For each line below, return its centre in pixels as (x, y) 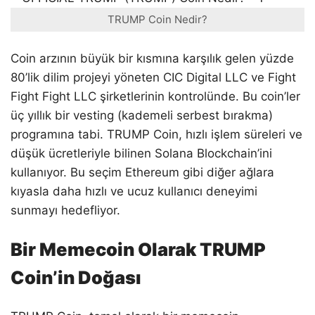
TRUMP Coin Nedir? (157, 19)
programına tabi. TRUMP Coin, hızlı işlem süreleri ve (156, 135)
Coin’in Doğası (76, 278)
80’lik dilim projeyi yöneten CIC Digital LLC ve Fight (153, 78)
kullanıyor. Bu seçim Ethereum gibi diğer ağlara (142, 173)
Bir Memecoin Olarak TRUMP (138, 250)
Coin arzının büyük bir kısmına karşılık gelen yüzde (152, 59)
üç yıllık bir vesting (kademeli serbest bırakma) (142, 116)
